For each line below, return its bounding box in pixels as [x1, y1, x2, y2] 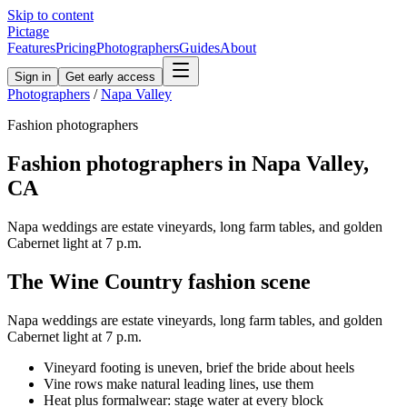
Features [7, 40, 55, 55]
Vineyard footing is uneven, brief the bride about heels [44, 359, 354, 375]
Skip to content [7, 7, 94, 23]
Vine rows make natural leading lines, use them [44, 375, 313, 392]
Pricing [55, 40, 96, 55]
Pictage [7, 24, 49, 39]
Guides [179, 40, 220, 55]
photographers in [81, 151, 252, 175]
